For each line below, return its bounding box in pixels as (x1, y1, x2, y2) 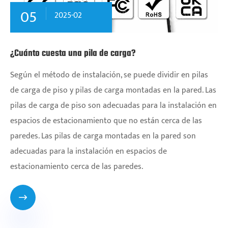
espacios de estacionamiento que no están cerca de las (10, 113, 202, 128)
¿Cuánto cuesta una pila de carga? (10, 46, 135, 61)
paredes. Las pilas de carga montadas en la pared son (10, 129, 196, 143)
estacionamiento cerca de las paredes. (10, 159, 143, 174)
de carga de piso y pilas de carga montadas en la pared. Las (10, 83, 216, 97)
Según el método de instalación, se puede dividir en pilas (10, 68, 208, 82)
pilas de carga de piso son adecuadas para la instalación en (10, 98, 217, 112)
